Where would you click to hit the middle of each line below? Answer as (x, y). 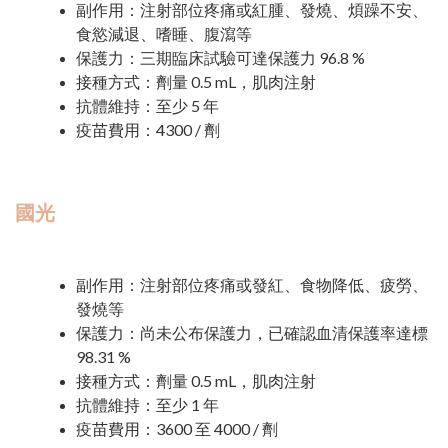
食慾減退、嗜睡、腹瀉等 (164, 33)
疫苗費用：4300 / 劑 (148, 129)
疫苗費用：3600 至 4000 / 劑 (177, 428)
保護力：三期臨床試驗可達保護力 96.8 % (220, 57)
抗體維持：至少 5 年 (147, 105)
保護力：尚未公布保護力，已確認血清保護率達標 (252, 332)
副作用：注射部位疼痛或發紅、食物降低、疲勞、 (252, 284)
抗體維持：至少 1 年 (147, 404)
